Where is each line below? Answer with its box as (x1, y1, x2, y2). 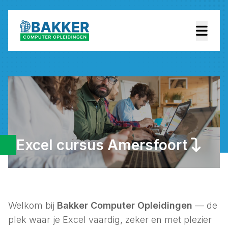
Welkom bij (8, 200, 57, 211)
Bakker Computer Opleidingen (57, 200, 192, 211)
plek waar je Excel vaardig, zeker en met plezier (8, 214, 212, 225)
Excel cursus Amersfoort (16, 136, 191, 154)
